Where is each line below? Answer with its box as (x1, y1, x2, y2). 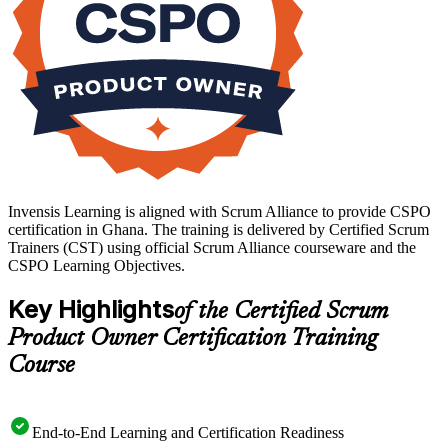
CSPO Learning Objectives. (8, 257, 185, 275)
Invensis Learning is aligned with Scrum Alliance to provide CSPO (8, 203, 431, 221)
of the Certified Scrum (174, 300, 388, 324)
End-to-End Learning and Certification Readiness (32, 423, 344, 441)
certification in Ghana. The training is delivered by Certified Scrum (8, 221, 429, 239)
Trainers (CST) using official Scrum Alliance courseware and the (8, 239, 416, 257)
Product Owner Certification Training (8, 327, 377, 351)
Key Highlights (8, 295, 174, 324)
